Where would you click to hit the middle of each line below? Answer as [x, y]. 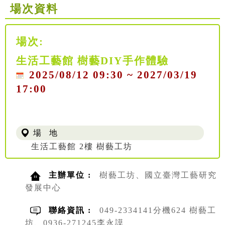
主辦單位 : [72, 175]
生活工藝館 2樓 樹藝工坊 [82, 147]
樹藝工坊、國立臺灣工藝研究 [158, 175]
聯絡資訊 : [72, 210]
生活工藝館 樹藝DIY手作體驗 [92, 61]
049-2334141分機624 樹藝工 [158, 210]
